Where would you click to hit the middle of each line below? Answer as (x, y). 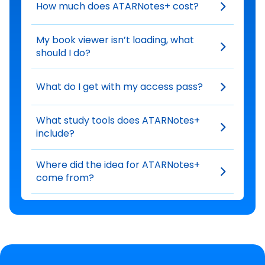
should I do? (63, 53)
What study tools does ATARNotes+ (118, 121)
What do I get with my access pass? (119, 87)
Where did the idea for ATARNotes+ (118, 165)
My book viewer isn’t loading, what (115, 40)
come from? (65, 178)
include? (55, 134)
